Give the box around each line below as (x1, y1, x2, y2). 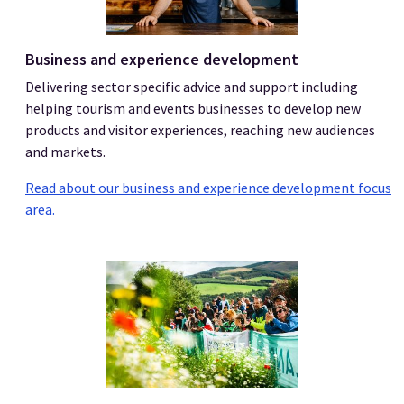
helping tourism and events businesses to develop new (25, 98, 361, 117)
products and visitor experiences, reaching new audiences (25, 120, 375, 139)
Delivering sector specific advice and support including (25, 77, 358, 96)
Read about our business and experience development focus (25, 178, 391, 197)
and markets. (25, 142, 106, 161)
